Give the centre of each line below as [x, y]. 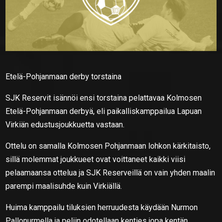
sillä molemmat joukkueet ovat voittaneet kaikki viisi [96, 159]
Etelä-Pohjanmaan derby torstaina [64, 76]
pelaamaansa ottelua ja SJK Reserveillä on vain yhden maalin [111, 172]
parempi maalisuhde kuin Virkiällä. [64, 186]
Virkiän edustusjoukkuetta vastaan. [65, 124]
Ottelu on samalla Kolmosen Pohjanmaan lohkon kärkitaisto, [108, 146]
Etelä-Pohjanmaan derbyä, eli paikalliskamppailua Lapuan [104, 111]
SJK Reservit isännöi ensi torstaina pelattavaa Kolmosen [104, 98]
